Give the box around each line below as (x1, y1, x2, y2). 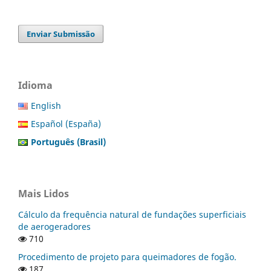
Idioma (18, 78, 53, 92)
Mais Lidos (18, 187, 69, 201)
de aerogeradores (18, 221, 91, 233)
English (31, 100, 61, 112)
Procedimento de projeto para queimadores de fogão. (18, 251, 237, 263)
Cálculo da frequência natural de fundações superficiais (18, 209, 246, 221)
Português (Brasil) (31, 136, 106, 148)
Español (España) (31, 118, 101, 130)
